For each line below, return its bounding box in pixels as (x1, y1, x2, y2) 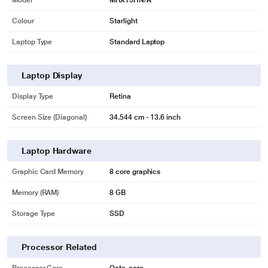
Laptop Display (22, 71, 83, 80)
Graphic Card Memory (12, 167, 84, 176)
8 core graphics (109, 167, 161, 176)
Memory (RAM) (12, 188, 59, 197)
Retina (109, 92, 131, 100)
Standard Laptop (109, 38, 165, 46)
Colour (12, 17, 34, 25)
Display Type (12, 92, 54, 100)
